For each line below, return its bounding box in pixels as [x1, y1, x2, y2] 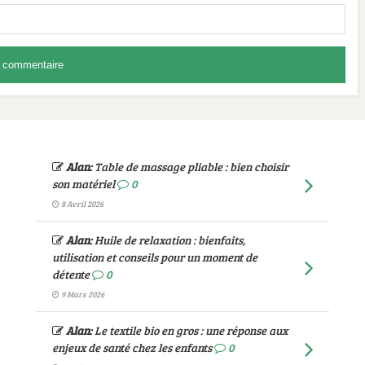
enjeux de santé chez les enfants [51, 339, 212, 355]
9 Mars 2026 [60, 288, 104, 300]
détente [51, 266, 90, 282]
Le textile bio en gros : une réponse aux [94, 322, 288, 338]
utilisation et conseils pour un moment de [51, 248, 257, 265]
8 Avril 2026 [60, 197, 103, 209]
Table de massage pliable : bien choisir [94, 158, 288, 174]
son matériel [51, 175, 115, 191]
